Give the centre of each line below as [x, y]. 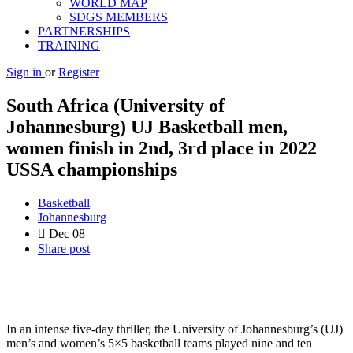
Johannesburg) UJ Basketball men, [147, 126]
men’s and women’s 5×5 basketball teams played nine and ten [159, 343]
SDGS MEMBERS [119, 17]
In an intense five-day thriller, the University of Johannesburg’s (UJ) [175, 329]
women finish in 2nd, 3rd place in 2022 [162, 148]
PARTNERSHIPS [84, 31]
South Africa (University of [115, 105]
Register [79, 72]
